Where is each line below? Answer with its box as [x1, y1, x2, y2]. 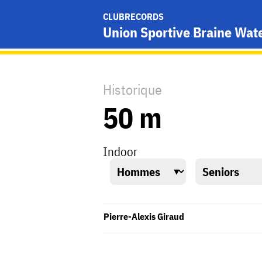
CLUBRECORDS [103, 11, 164, 22]
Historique [103, 80, 162, 99]
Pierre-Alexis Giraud [104, 210, 184, 222]
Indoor [103, 143, 137, 160]
